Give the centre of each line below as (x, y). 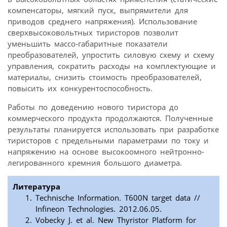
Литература (36, 186)
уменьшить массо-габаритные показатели (88, 43)
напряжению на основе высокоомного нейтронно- (106, 151)
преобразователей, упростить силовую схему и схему (111, 54)
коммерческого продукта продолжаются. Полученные (110, 118)
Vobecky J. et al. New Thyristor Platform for (116, 220)
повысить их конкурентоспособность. (80, 88)
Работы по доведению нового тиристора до (93, 107)
